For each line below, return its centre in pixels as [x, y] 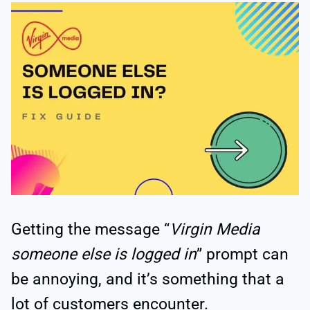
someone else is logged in [104, 255]
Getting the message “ [90, 230]
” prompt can [243, 255]
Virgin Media [215, 230]
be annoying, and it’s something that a [148, 280]
